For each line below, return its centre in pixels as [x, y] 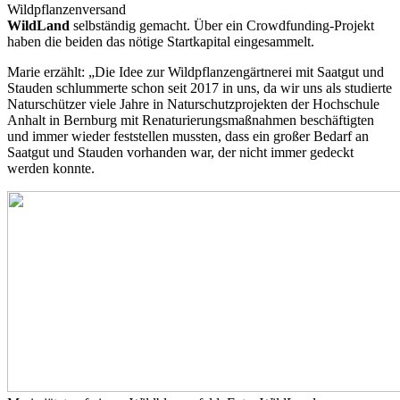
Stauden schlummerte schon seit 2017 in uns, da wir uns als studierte [200, 88]
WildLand [38, 26]
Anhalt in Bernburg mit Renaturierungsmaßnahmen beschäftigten [191, 121]
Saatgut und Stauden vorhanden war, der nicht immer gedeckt [180, 153]
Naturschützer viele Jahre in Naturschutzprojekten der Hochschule [193, 104]
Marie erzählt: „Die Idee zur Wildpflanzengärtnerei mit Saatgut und [196, 72]
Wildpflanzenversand [67, 10]
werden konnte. [51, 169]
